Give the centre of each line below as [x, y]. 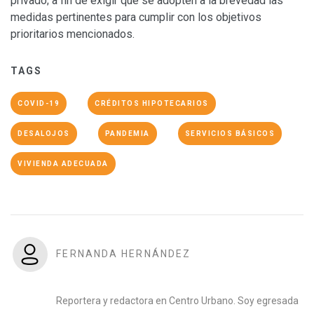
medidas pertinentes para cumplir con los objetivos [136, 17]
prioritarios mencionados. [73, 34]
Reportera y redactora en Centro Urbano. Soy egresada [178, 300]
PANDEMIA [127, 133]
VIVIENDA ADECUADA [63, 163]
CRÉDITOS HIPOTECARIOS [152, 103]
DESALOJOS [44, 133]
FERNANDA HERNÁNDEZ [124, 253]
